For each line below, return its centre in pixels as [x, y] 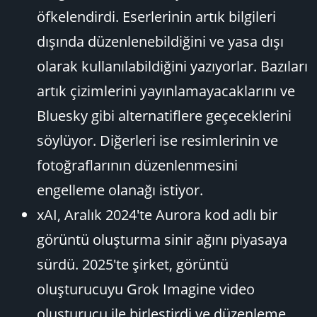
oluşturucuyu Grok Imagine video [146, 289]
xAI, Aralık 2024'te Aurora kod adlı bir [157, 215]
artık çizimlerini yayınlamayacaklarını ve [166, 91]
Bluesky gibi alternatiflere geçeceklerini [164, 116]
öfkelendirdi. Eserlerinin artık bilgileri [156, 17]
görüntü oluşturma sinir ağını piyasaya [162, 240]
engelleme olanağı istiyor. [120, 190]
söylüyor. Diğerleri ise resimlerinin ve [157, 140]
